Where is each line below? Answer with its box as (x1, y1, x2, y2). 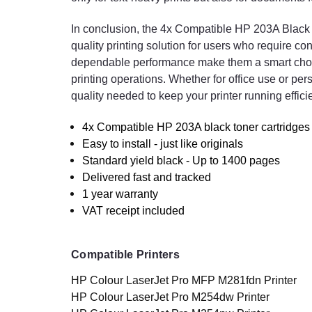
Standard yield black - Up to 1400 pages (82, 155, 281, 167)
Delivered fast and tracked (82, 171, 212, 184)
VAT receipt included (82, 205, 185, 217)
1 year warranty (82, 188, 159, 201)
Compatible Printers (71, 249, 180, 261)
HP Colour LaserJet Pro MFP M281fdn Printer (71, 274, 297, 287)
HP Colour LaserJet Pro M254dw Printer (71, 291, 270, 304)
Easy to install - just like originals (82, 138, 244, 150)
